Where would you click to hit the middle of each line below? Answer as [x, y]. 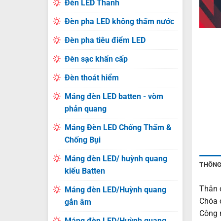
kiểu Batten [85, 171]
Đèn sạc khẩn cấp [96, 59]
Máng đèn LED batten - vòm [114, 96]
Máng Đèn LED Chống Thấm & [118, 128]
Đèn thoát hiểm [92, 78]
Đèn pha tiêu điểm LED [105, 40]
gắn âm [78, 202]
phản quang [85, 109]
